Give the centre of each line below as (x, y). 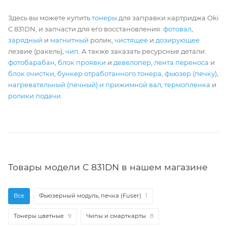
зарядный (25, 40)
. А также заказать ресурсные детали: (142, 51)
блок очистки (31, 74)
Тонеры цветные (39, 216)
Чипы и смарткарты (116, 216)
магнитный (69, 40)
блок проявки (82, 63)
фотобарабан (31, 63)
